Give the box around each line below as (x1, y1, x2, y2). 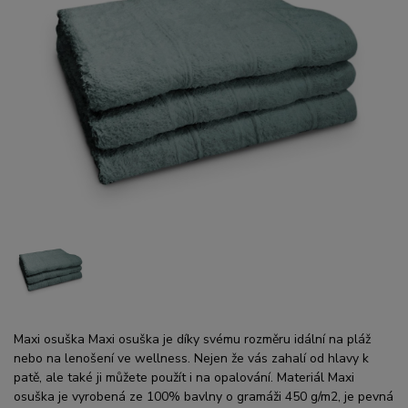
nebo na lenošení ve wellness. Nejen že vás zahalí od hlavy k (14, 349, 369, 367)
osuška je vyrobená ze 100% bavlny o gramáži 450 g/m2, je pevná (14, 387, 393, 405)
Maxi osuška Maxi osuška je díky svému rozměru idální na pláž (14, 330, 371, 348)
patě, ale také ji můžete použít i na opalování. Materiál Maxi (14, 368, 354, 386)
